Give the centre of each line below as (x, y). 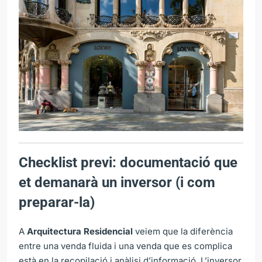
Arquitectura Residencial (80, 231)
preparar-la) (57, 202)
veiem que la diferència (183, 231)
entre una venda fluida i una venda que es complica (125, 246)
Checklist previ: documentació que (128, 162)
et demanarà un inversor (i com (117, 182)
